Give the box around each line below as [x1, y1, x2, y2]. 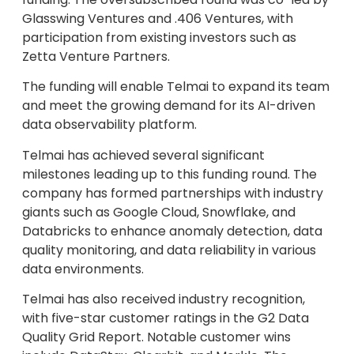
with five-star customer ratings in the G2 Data [22, 309, 309, 328]
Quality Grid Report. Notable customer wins [22, 328, 291, 347]
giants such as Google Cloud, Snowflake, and [22, 202, 296, 221]
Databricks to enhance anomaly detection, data [22, 221, 322, 240]
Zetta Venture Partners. [22, 47, 170, 66]
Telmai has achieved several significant [22, 145, 265, 164]
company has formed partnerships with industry [22, 183, 323, 202]
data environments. [22, 259, 144, 278]
